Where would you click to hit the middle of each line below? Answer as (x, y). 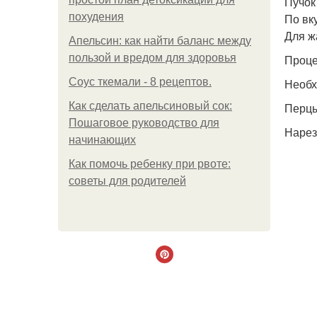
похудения (96, 17)
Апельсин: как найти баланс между (160, 41)
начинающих (102, 140)
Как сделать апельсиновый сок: (150, 106)
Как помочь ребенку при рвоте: (150, 164)
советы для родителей (127, 181)
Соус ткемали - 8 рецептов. (140, 82)
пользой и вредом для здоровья (152, 58)
